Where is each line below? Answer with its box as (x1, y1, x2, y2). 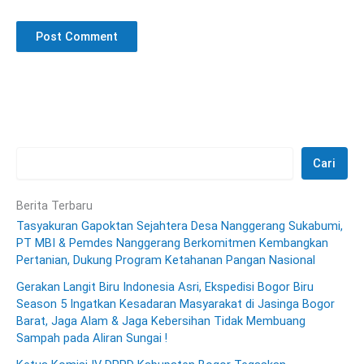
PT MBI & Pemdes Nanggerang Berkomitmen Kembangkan (16, 235, 328, 250)
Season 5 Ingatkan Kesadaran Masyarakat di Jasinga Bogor (16, 296, 335, 311)
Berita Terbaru (16, 197, 93, 213)
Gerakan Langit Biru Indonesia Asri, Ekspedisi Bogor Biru (16, 279, 314, 294)
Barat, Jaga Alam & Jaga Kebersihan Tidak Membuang (16, 313, 305, 328)
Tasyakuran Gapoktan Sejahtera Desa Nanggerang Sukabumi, (16, 218, 343, 233)
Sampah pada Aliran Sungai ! (16, 330, 167, 345)
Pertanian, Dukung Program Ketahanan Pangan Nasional (16, 252, 315, 267)
